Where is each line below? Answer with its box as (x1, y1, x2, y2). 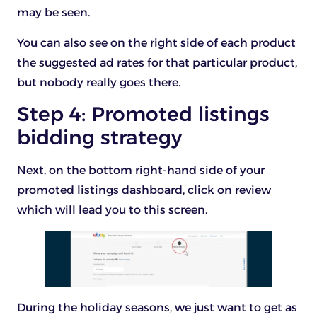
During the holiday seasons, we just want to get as (17, 301, 297, 315)
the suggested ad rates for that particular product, (17, 55, 297, 69)
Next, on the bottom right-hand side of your (17, 163, 265, 178)
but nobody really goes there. (17, 75, 180, 89)
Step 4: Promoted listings (17, 102, 270, 127)
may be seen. (17, 6, 90, 20)
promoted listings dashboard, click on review (17, 183, 271, 197)
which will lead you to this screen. (17, 203, 207, 217)
